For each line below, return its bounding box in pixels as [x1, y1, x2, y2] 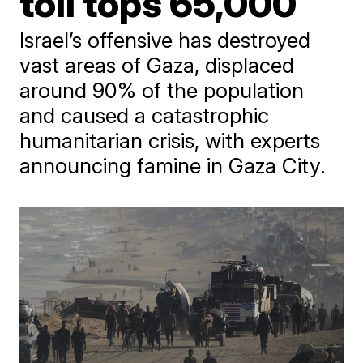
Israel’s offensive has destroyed [19, 27, 311, 53]
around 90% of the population [19, 77, 305, 103]
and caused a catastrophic [19, 102, 270, 128]
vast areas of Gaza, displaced [19, 52, 295, 78]
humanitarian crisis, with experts [19, 127, 321, 153]
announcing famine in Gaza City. [19, 152, 327, 178]
